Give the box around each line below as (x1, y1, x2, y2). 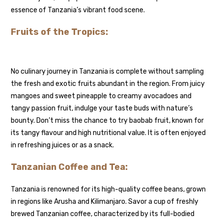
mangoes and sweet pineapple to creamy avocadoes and (11, 92, 192, 101)
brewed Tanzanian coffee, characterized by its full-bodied (11, 210, 195, 219)
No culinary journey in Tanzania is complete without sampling (11, 67, 204, 76)
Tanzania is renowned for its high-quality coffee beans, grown (11, 185, 206, 194)
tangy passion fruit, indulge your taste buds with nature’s (11, 104, 193, 113)
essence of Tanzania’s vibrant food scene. (11, 6, 145, 15)
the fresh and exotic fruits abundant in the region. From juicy (11, 80, 205, 88)
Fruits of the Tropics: (11, 27, 109, 38)
